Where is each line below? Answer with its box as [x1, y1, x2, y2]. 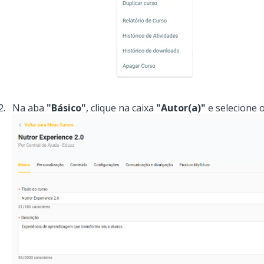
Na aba [12, 101, 47, 114]
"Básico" [46, 101, 86, 114]
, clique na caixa [85, 101, 156, 114]
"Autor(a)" [156, 101, 206, 114]
